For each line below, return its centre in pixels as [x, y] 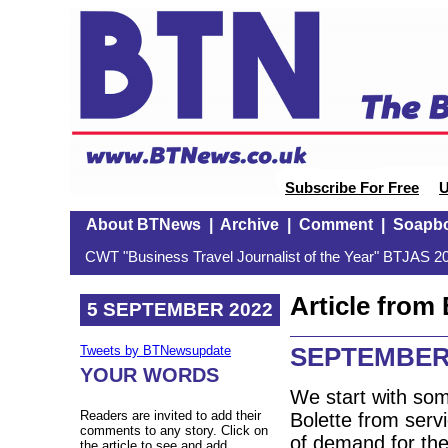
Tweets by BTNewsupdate [155, 351]
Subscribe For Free [352, 188]
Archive [249, 224]
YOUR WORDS [149, 375]
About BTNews [143, 224]
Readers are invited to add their [170, 416]
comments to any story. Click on [174, 431]
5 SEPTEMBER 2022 [180, 309]
